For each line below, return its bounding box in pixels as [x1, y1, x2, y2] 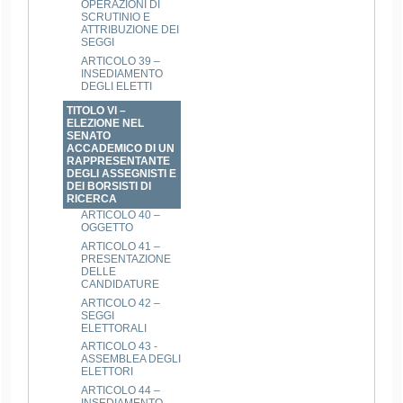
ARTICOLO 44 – [81, 384, 161, 398]
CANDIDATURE [81, 278, 160, 291]
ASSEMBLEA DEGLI [81, 353, 182, 366]
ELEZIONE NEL [67, 117, 145, 130]
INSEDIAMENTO [81, 67, 164, 80]
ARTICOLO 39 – [81, 54, 161, 67]
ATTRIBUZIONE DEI [81, 23, 180, 37]
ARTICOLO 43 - [81, 340, 158, 354]
